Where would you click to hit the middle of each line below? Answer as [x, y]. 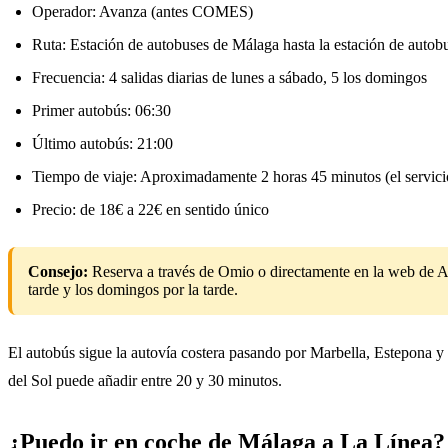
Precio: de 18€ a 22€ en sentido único [150, 209]
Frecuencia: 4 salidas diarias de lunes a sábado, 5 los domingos [229, 77]
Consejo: [58, 271]
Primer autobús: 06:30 [101, 110]
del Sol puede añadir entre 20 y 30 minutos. [145, 380]
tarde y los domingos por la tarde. [133, 289]
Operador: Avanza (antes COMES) [142, 11]
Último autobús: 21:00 [102, 143]
